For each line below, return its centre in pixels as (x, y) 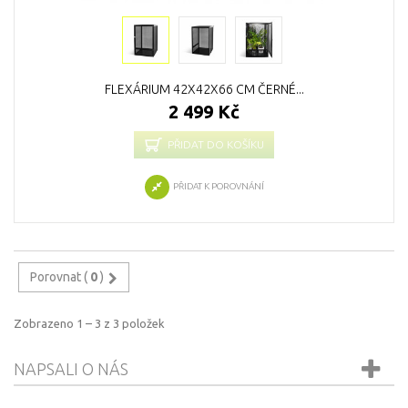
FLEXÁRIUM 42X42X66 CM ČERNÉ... (204, 89)
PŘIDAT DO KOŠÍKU (216, 144)
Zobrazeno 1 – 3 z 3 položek (89, 323)
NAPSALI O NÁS (71, 369)
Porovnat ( (60, 277)
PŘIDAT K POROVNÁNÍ (218, 186)
